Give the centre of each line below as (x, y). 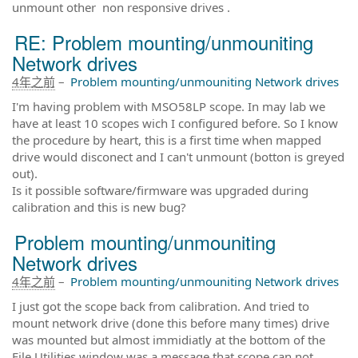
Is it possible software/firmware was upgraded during (160, 190)
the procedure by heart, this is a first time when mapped (167, 139)
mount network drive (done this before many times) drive (171, 322)
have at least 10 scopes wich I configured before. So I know (175, 123)
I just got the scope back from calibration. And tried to (161, 306)
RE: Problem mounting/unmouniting (164, 42)
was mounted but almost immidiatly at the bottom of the (169, 339)
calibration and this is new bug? (99, 207)
